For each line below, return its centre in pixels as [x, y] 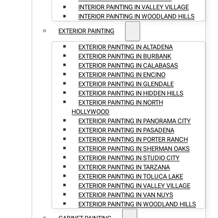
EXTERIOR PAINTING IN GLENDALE [126, 84]
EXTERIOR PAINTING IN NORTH [120, 103]
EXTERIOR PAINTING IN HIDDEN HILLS [131, 93]
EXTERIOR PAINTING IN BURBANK [125, 56]
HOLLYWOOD [91, 112]
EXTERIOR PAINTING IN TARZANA [124, 167]
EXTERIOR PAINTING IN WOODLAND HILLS [137, 204]
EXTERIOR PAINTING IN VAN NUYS [126, 195]
